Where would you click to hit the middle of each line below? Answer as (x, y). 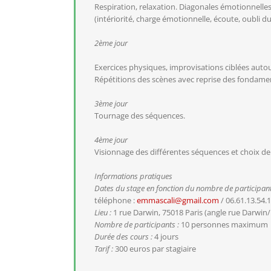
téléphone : (116, 201)
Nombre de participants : (137, 225)
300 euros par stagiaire (155, 249)
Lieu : (103, 213)
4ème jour (111, 140)
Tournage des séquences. (140, 116)
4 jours (165, 237)
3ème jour (111, 104)
